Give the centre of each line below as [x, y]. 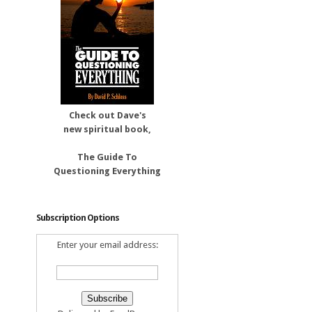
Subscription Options [78, 218]
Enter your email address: [107, 245]
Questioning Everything [107, 171]
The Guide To [107, 157]
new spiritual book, [107, 129]
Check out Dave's [107, 115]
